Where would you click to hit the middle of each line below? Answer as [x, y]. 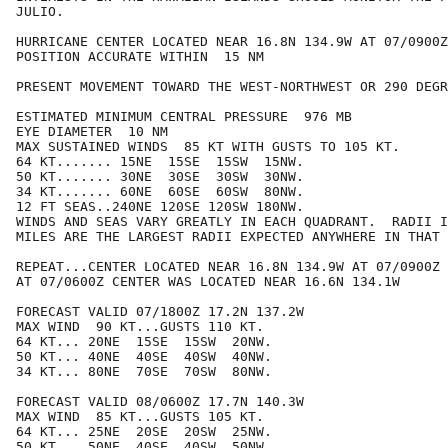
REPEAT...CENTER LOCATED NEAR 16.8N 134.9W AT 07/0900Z [228, 267]
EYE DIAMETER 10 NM [92, 132]
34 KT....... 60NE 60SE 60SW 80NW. [160, 192]
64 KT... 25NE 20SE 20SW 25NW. [144, 432]
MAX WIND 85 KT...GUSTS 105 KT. [140, 417]
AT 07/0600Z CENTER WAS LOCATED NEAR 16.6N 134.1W [208, 282]
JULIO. [40, 12]
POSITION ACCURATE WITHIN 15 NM [140, 57]
